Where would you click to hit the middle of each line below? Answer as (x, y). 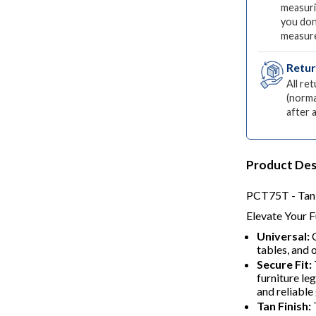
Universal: (283, 236)
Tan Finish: (284, 306)
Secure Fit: (284, 264)
